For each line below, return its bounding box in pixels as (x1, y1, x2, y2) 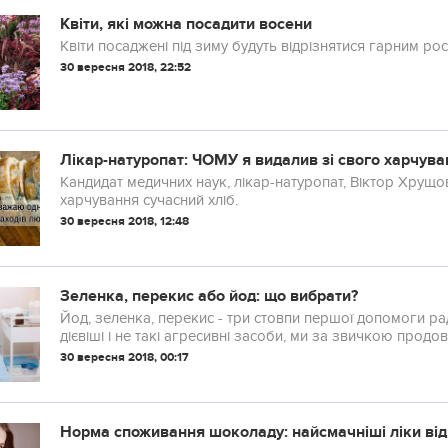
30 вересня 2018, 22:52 (60, 60, 191, 75)
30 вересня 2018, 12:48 (60, 214, 189, 229)
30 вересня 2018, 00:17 (60, 350, 189, 365)
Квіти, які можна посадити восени (60, 14, 312, 34)
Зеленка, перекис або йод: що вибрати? (60, 286, 358, 306)
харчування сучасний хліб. (60, 191, 238, 209)
